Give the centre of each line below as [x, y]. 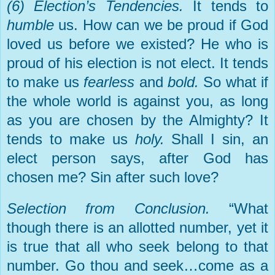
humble [33, 25]
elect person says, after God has [137, 158]
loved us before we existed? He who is [137, 44]
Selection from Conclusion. [118, 208]
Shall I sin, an [220, 139]
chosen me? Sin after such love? [113, 177]
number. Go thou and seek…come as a [137, 265]
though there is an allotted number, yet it [137, 227]
